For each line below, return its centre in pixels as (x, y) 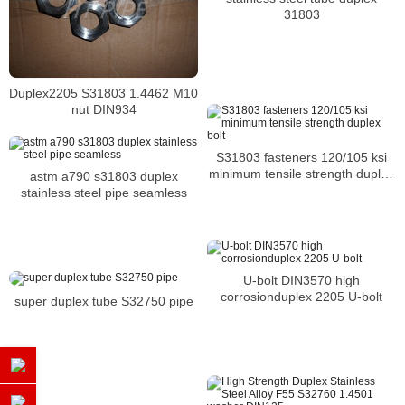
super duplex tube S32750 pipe (104, 301)
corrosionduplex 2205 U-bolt (301, 297)
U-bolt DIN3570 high (301, 281)
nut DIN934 (104, 109)
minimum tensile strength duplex (301, 174)
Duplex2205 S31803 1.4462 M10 (104, 93)
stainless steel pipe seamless (104, 192)
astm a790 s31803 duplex (104, 176)
